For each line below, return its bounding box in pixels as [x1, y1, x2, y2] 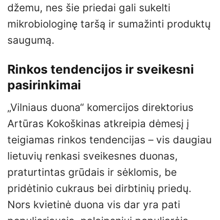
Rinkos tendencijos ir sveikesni [7, 62, 194, 77]
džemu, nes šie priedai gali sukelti [7, 1, 170, 14]
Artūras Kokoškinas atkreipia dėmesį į [7, 117, 189, 130]
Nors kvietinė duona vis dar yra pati [7, 198, 180, 211]
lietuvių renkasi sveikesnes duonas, [7, 149, 178, 162]
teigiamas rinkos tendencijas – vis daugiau [7, 133, 212, 146]
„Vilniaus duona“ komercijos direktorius [7, 101, 193, 113]
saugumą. [7, 34, 55, 47]
